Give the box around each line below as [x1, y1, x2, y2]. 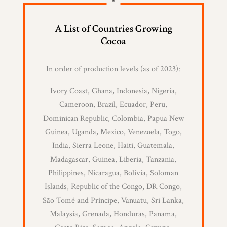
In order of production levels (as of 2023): [46, 64, 181, 75]
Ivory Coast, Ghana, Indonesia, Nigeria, [50, 86, 177, 97]
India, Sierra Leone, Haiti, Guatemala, [52, 140, 175, 152]
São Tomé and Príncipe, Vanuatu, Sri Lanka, [43, 195, 184, 206]
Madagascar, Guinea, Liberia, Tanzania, [50, 154, 177, 165]
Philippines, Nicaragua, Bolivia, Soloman [48, 168, 179, 179]
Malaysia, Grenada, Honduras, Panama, [50, 209, 177, 220]
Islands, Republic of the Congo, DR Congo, [45, 181, 182, 193]
